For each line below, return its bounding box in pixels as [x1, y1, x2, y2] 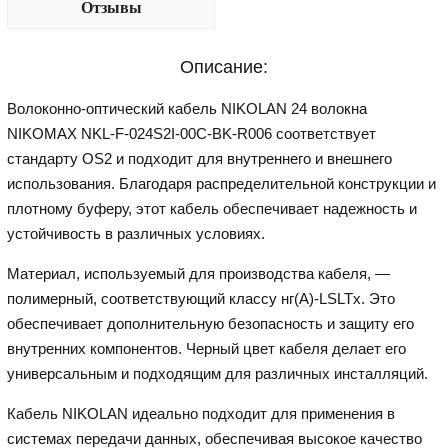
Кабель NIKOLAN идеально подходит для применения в [7, 405, 396, 423]
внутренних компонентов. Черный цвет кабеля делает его [7, 340, 407, 358]
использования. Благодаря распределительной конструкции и [7, 175, 437, 193]
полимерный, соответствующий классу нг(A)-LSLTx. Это [7, 290, 396, 308]
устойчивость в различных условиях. [7, 225, 266, 243]
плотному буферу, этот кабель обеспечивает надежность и [7, 200, 418, 218]
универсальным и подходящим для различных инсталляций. [7, 365, 429, 383]
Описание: [179, 57, 268, 78]
